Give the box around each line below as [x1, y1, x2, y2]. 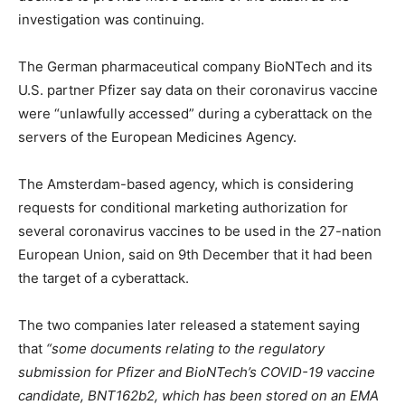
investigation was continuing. [18, 11, 204, 28]
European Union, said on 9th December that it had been [18, 246, 372, 263]
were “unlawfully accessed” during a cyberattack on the [18, 105, 372, 122]
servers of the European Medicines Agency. [18, 128, 297, 146]
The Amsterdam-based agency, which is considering [18, 175, 353, 193]
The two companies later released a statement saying [18, 316, 360, 334]
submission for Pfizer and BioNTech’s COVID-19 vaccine [18, 363, 375, 381]
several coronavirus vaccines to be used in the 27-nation [18, 222, 381, 240]
